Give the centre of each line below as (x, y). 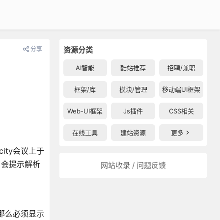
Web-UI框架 (85, 111)
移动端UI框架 (181, 89)
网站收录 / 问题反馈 (133, 165)
